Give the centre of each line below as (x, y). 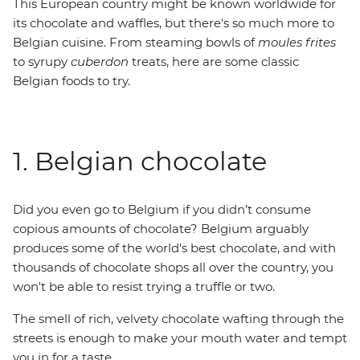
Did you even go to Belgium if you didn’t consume (162, 209)
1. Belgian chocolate (140, 161)
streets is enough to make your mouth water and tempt (180, 338)
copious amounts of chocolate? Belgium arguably (161, 229)
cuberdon (101, 61)
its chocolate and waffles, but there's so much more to (174, 23)
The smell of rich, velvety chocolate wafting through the (178, 319)
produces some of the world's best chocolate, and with (174, 248)
